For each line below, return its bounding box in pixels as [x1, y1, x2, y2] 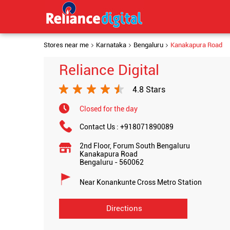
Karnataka [95, 41, 126, 49]
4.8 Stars [132, 84, 165, 94]
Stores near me [43, 41, 89, 49]
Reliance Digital [59, 62, 159, 79]
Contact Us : [79, 123, 120, 131]
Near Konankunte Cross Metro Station [79, 178, 202, 186]
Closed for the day [79, 105, 138, 113]
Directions [106, 204, 142, 213]
